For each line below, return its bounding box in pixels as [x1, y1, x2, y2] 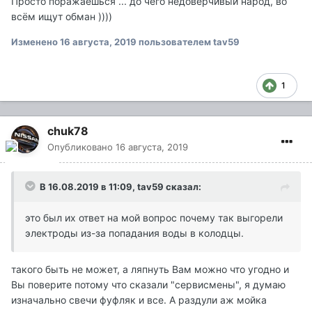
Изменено [11, 36, 60, 47]
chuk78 [47, 123, 88, 138]
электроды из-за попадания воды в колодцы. [25, 226, 244, 239]
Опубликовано [47, 141, 116, 153]
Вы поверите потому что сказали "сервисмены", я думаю [11, 278, 286, 290]
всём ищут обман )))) [11, 10, 112, 22]
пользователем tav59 [136, 36, 240, 47]
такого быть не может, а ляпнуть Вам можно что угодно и [11, 263, 289, 275]
